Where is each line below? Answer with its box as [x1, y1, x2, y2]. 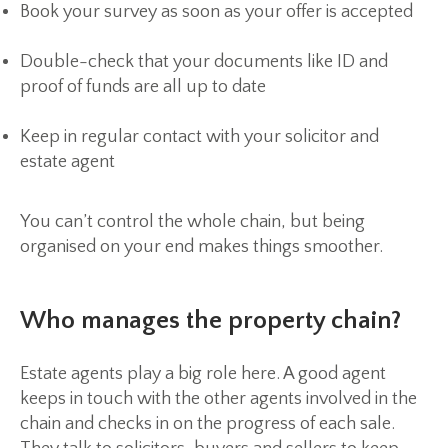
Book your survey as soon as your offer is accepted [20, 2, 413, 23]
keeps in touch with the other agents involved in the [20, 389, 417, 410]
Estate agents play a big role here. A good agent [20, 364, 386, 385]
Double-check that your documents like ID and [20, 52, 388, 73]
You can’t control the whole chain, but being [20, 212, 365, 233]
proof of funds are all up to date [20, 77, 266, 98]
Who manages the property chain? [20, 307, 401, 336]
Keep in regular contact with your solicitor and [20, 127, 379, 148]
